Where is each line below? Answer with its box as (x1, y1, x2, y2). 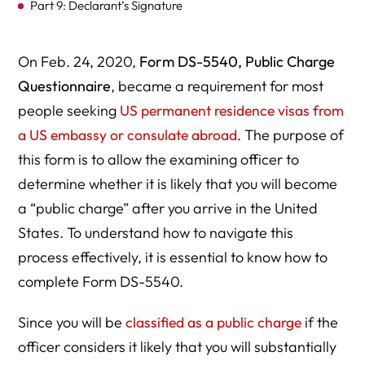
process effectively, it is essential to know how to (18, 248, 328, 266)
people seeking (18, 101, 121, 120)
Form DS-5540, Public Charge (139, 52, 336, 71)
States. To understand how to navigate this (18, 223, 294, 242)
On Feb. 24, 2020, (18, 52, 140, 71)
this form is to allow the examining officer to (18, 150, 300, 169)
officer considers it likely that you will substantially (18, 337, 337, 356)
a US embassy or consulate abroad (18, 125, 238, 144)
